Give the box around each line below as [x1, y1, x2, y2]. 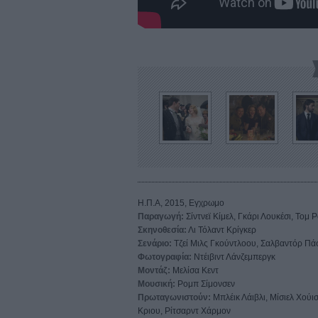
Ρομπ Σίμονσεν [175, 278, 235, 289]
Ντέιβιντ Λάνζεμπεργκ [192, 251, 275, 262]
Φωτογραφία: [138, 251, 192, 262]
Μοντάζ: [138, 265, 170, 275]
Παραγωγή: [138, 211, 184, 221]
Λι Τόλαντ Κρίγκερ [187, 224, 256, 235]
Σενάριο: [138, 238, 172, 248]
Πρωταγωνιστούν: [138, 292, 211, 302]
